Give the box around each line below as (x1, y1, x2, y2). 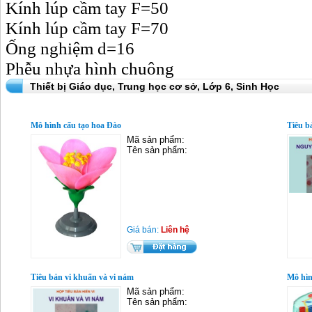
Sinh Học (236, 81, 279, 92)
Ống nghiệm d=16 (6, 38, 134, 58)
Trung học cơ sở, (118, 81, 203, 92)
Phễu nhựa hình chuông (6, 58, 174, 78)
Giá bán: (127, 225, 161, 235)
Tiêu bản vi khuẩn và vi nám (31, 272, 134, 282)
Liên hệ (161, 225, 189, 235)
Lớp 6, (203, 81, 236, 92)
